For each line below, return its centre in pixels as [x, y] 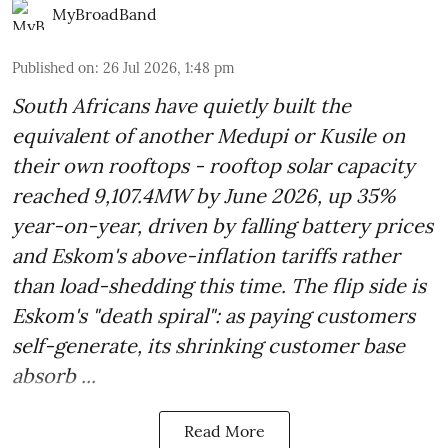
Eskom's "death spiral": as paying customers [213, 316]
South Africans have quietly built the [181, 106]
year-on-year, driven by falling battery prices [222, 226]
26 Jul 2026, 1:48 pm [169, 68]
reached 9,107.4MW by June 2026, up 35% [203, 196]
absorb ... [54, 376]
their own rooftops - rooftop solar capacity [213, 166]
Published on [53, 68]
